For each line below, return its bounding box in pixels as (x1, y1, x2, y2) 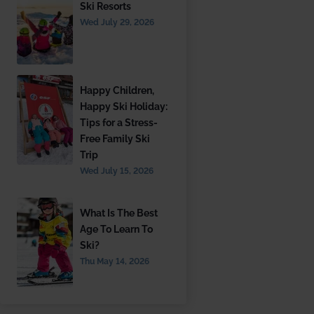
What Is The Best (80, 207, 158, 219)
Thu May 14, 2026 (80, 257, 150, 267)
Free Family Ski (80, 133, 151, 145)
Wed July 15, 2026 (80, 166, 154, 177)
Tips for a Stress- (80, 117, 158, 129)
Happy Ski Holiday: (80, 101, 168, 113)
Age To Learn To (80, 224, 153, 235)
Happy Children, (80, 85, 155, 97)
